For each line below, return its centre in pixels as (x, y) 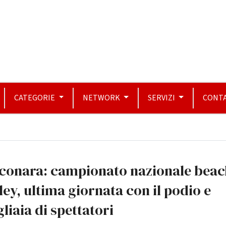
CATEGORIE (36, 98)
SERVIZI (162, 98)
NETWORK (102, 98)
